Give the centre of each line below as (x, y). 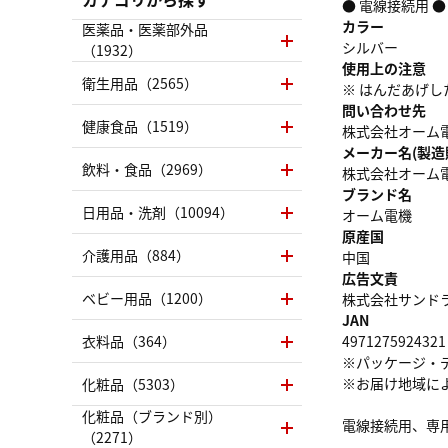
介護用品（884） (136, 254)
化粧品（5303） (133, 383)
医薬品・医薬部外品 (145, 29)
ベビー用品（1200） (147, 297)
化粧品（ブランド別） (152, 416)
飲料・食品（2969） (147, 168)
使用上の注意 (384, 67)
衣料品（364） (129, 340)
